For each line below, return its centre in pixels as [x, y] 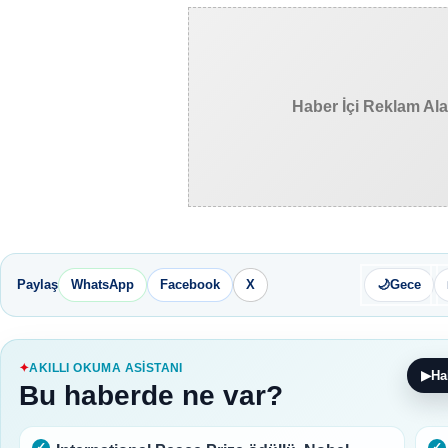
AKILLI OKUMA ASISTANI [106, 367]
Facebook [190, 285]
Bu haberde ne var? [151, 395]
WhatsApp [102, 285]
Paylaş [37, 285]
